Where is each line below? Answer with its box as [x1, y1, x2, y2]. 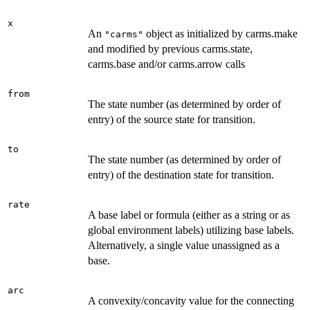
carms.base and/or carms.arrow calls [88, 57, 245, 70]
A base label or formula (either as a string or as [88, 208, 290, 221]
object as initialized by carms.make [143, 27, 298, 39]
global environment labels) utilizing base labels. [88, 224, 294, 236]
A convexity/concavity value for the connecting [88, 294, 294, 307]
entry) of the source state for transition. [88, 113, 255, 125]
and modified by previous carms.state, [88, 42, 253, 55]
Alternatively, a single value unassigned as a [88, 239, 280, 251]
